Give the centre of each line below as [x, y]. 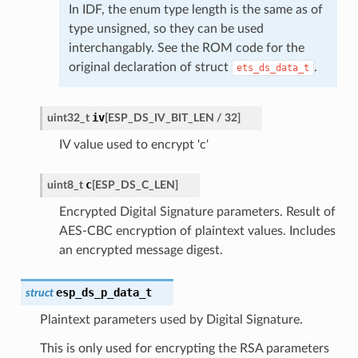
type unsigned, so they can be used [166, 28]
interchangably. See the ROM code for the [186, 48]
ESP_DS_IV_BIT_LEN [161, 117]
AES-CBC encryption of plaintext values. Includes [197, 231]
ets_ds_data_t [272, 68]
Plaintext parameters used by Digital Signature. [171, 319]
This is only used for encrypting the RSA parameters [184, 348]
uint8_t [65, 185]
